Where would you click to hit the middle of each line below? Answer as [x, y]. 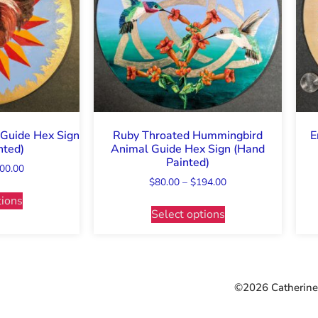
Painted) [188, 163]
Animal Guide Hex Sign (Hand [188, 149]
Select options [188, 215]
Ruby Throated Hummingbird [188, 136]
